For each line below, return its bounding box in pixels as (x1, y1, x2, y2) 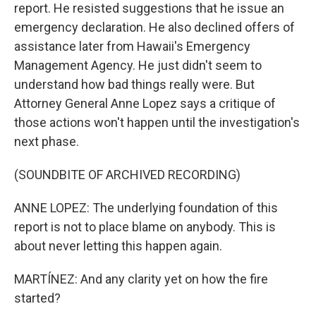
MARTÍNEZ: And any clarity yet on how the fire (14, 272, 268, 286)
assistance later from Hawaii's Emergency (14, 39, 250, 54)
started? (14, 291, 61, 305)
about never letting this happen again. (14, 238, 222, 253)
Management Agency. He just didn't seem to (14, 58, 262, 73)
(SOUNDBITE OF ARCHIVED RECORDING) (14, 167, 241, 182)
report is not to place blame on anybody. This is (14, 219, 276, 234)
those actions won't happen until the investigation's (14, 115, 300, 130)
